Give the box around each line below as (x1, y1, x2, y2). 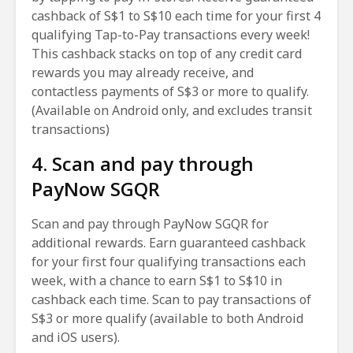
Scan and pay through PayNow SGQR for (32, 214, 269, 232)
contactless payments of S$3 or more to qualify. (32, 82, 309, 100)
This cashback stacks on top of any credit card (32, 44, 302, 62)
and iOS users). (32, 328, 120, 346)
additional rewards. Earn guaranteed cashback (32, 233, 306, 251)
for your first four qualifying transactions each (32, 252, 306, 270)
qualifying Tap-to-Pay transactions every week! (32, 25, 310, 43)
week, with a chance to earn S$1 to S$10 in (32, 271, 282, 289)
